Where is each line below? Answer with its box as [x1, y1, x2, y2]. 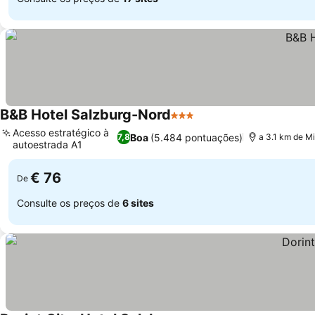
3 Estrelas [170, 115, 223, 129]
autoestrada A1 [13, 139, 82, 150]
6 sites [122, 196, 154, 209]
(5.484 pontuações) [150, 131, 243, 143]
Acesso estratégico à [13, 127, 109, 139]
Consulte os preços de [17, 196, 122, 209]
